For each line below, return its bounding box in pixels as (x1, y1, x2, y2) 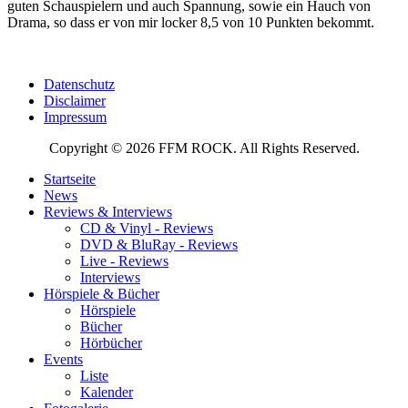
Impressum (44, 108, 107, 125)
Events (44, 351, 83, 367)
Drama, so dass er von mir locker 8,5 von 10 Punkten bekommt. (7, 14, 374, 30)
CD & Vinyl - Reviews (80, 219, 213, 236)
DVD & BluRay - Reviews (80, 236, 238, 252)
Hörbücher (80, 334, 142, 351)
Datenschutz (44, 76, 115, 92)
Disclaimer (44, 92, 106, 108)
